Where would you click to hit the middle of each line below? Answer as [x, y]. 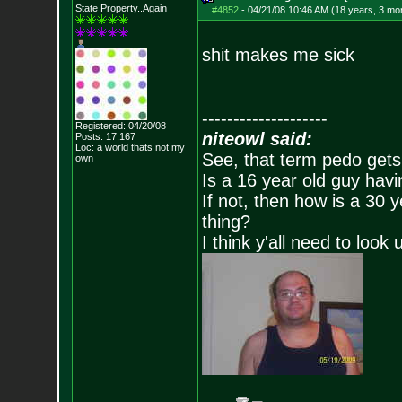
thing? [226, 222]
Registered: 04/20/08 [120, 126]
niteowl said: [257, 139]
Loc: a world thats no [120, 147]
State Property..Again [121, 8]
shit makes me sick [278, 55]
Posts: [89, 136]
